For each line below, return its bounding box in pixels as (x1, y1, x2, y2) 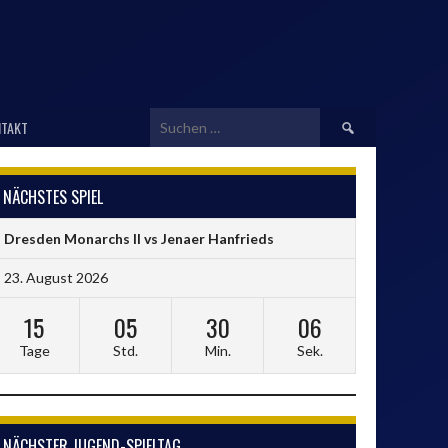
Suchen (319, 109, 367, 128)
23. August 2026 (4, 268, 108, 286)
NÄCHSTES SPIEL (3, 185, 103, 209)
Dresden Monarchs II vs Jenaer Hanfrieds (4, 229, 274, 247)
